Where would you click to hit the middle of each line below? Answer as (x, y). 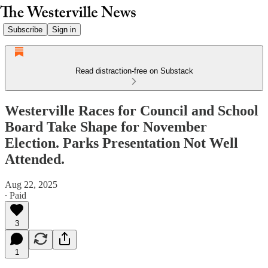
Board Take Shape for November (106, 127)
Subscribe (25, 29)
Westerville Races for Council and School (132, 110)
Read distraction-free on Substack (134, 71)
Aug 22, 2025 (31, 184)
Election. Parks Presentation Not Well (121, 143)
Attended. (35, 159)
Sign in (64, 29)
